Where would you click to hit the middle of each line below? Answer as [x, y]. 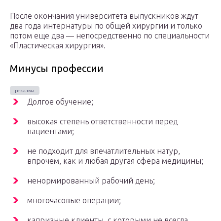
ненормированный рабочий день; [91, 181]
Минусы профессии [57, 69]
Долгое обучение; [60, 102]
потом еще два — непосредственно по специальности [110, 36]
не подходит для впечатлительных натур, [104, 151]
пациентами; [51, 131]
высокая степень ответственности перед [102, 122]
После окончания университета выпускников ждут [104, 16]
